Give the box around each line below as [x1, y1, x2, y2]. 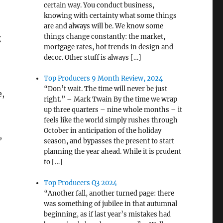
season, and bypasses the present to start [44, 137, 175, 146]
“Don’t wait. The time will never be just [44, 85, 168, 94]
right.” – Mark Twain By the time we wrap [44, 95, 178, 104]
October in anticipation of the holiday [44, 126, 162, 135]
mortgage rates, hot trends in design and [44, 43, 174, 52]
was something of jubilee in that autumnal [44, 200, 178, 209]
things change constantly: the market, [44, 32, 166, 41]
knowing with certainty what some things [44, 11, 177, 20]
